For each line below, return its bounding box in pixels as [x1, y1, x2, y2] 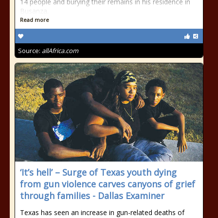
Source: [18, 46, 42, 55]
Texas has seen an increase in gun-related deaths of [20, 208, 184, 217]
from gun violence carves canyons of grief [20, 178, 195, 190]
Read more [20, 16, 49, 23]
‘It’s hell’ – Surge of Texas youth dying [20, 166, 177, 178]
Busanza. [20, 6, 49, 16]
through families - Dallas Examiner [20, 190, 164, 201]
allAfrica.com [42, 46, 78, 55]
